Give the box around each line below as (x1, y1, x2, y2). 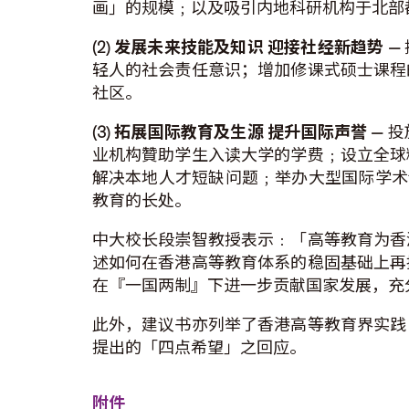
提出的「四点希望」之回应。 (91, 338, 306, 358)
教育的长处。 (91, 191, 191, 211)
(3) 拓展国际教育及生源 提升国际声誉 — (91, 122, 388, 142)
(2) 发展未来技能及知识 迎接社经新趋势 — (91, 37, 404, 58)
